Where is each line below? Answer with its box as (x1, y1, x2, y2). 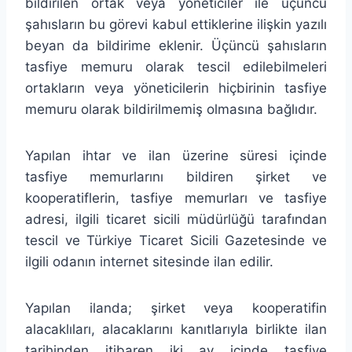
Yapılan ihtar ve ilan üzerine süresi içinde (25, 147, 327, 163)
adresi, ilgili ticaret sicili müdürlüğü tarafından (25, 211, 327, 227)
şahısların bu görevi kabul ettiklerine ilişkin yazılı (25, 16, 327, 32)
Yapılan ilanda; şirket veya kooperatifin (25, 299, 327, 316)
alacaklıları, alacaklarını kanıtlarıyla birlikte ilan (25, 321, 327, 337)
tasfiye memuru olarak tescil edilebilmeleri (25, 58, 327, 75)
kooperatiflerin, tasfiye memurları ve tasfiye (25, 189, 327, 206)
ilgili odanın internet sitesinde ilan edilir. (25, 253, 273, 269)
